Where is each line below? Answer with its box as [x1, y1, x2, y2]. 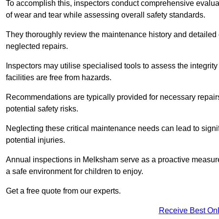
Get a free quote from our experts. [6, 187, 121, 196]
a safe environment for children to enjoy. [6, 167, 143, 176]
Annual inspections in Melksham [6, 155, 118, 164]
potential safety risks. [6, 105, 78, 113]
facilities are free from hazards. [6, 73, 111, 82]
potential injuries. [6, 136, 67, 145]
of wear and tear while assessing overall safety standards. [6, 11, 207, 20]
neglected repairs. [6, 42, 68, 51]
